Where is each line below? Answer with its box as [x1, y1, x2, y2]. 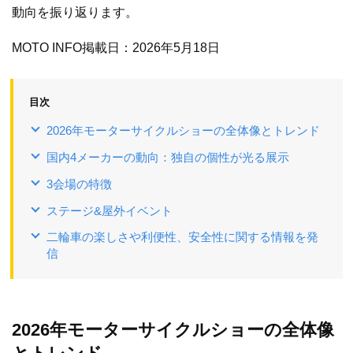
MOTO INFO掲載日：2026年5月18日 [12, 41, 220, 55]
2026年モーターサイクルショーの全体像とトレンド [46, 124, 320, 138]
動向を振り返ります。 [12, 5, 138, 19]
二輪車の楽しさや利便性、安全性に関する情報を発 [46, 230, 318, 244]
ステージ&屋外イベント [46, 204, 173, 218]
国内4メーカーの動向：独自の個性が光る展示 [46, 150, 289, 165]
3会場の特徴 [46, 177, 112, 191]
